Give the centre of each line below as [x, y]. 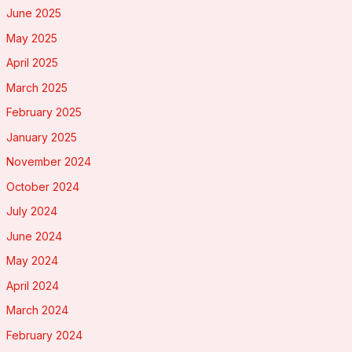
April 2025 [32, 63]
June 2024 [34, 236]
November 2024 [48, 162]
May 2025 [31, 38]
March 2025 [37, 87]
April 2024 [32, 285]
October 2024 [42, 186]
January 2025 [41, 137]
